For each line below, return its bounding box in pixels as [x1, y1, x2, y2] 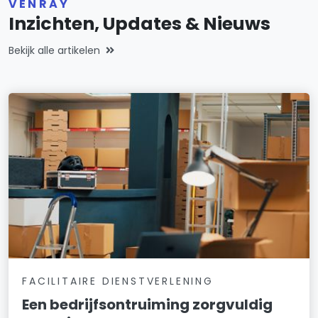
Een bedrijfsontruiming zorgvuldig [22, 294, 273, 314]
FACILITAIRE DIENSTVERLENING [22, 273, 214, 288]
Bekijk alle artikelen [9, 43, 100, 57]
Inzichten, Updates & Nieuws [9, 11, 270, 36]
